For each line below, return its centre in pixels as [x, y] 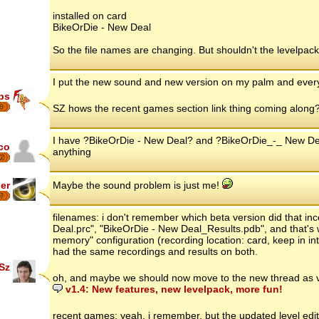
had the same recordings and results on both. [155, 251]
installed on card [90, 15]
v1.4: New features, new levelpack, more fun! [173, 289]
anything [72, 151]
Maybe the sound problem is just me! [137, 185]
